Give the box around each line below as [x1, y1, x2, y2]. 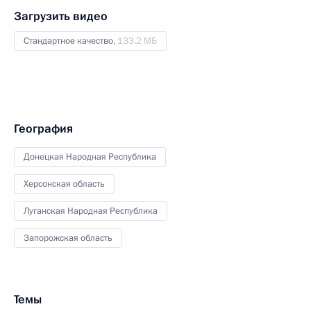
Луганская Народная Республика [24, 204, 158, 217]
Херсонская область [24, 177, 105, 190]
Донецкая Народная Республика [24, 150, 156, 163]
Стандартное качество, [24, 34, 117, 47]
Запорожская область [24, 231, 112, 244]
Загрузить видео [14, 8, 108, 24]
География [14, 120, 73, 137]
